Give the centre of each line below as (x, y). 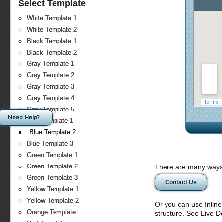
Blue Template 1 (50, 121)
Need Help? (24, 117)
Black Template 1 (52, 41)
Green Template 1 (52, 155)
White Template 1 (52, 18)
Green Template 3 (52, 178)
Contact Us (181, 182)
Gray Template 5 (51, 110)
